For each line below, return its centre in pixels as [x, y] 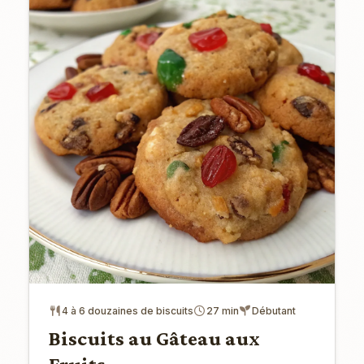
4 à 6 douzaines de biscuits [127, 310]
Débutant [273, 310]
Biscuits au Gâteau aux [154, 338]
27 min [222, 310]
